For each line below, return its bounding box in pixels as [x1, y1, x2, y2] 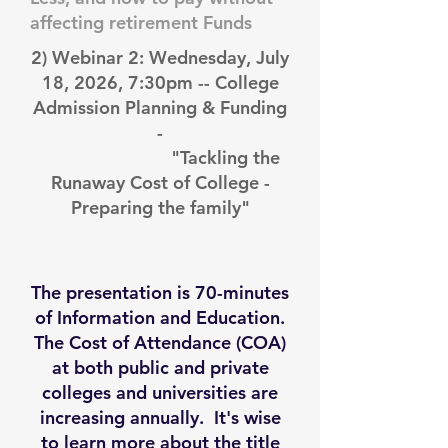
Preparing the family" [70, 196, 250, 219]
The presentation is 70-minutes [31, 281, 289, 304]
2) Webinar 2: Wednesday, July [31, 46, 289, 69]
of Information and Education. [35, 306, 285, 329]
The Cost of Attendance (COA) [34, 331, 286, 354]
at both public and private [51, 356, 269, 379]
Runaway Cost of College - [50, 171, 270, 194]
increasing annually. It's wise [39, 406, 281, 429]
